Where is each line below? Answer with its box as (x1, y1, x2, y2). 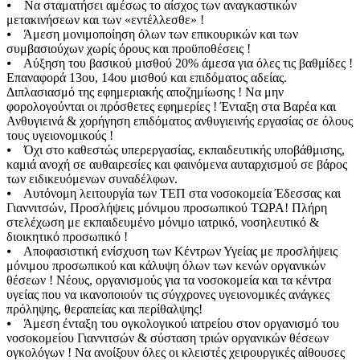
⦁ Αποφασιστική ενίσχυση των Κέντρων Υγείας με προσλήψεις (6, 244, 337, 259)
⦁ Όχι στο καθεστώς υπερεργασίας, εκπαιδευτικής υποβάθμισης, (6, 143, 345, 157)
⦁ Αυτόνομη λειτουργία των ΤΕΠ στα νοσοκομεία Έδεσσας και (6, 186, 341, 201)
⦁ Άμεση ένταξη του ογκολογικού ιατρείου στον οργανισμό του (6, 317, 339, 331)
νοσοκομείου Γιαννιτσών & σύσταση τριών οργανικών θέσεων (6, 331, 329, 346)
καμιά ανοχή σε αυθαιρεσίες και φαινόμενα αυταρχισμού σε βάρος (6, 157, 347, 172)
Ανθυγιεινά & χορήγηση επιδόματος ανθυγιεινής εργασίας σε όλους (6, 114, 353, 129)
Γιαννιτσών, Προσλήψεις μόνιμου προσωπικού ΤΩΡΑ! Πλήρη (6, 201, 327, 215)
